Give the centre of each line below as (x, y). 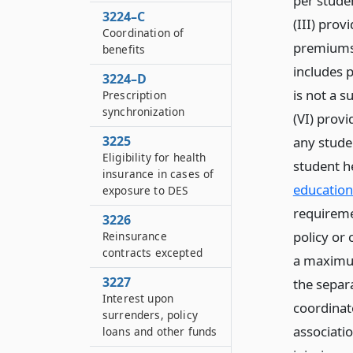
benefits (124, 49)
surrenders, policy (150, 315)
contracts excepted (152, 253)
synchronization (144, 111)
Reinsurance (135, 236)
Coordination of (143, 33)
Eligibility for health (154, 157)
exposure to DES (145, 190)
